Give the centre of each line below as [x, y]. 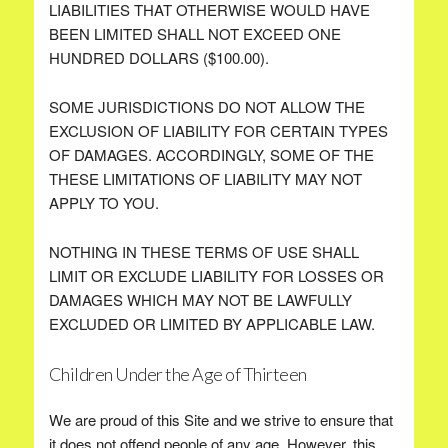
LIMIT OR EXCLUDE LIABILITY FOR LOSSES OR [216, 275]
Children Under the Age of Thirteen [177, 374]
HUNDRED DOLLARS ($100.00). [158, 57]
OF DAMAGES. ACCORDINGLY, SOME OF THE [211, 154]
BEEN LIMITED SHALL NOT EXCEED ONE [194, 33]
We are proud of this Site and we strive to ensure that [220, 419]
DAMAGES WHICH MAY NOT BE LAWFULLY [200, 299]
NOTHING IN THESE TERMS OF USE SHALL [203, 251]
